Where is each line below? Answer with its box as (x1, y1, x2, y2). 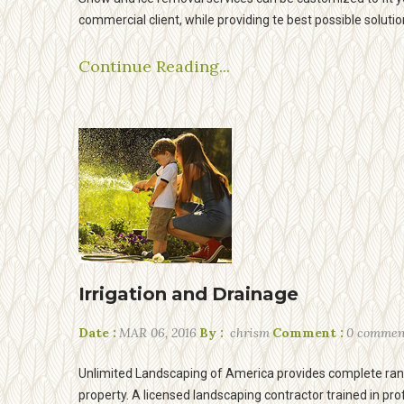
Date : (78, 325, 116, 341)
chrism (226, 325, 270, 341)
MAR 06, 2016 (119, 325, 197, 341)
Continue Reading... (78, 56, 230, 77)
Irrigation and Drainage (78, 283, 298, 305)
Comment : (272, 325, 344, 341)
